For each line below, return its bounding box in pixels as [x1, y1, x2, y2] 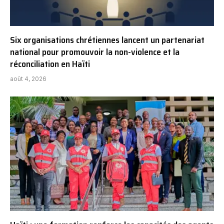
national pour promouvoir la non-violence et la [10, 44, 179, 59]
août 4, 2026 [10, 74, 46, 82]
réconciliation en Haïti [10, 56, 90, 71]
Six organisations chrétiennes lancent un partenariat [10, 32, 204, 47]
